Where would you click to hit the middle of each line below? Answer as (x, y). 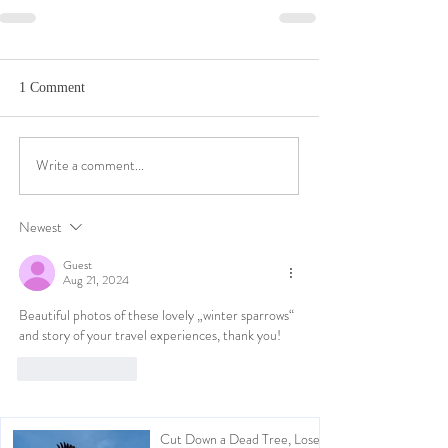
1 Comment (52, 87)
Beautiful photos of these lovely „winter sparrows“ (158, 314)
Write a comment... (90, 165)
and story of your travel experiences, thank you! (150, 334)
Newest (40, 226)
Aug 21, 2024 (96, 279)
